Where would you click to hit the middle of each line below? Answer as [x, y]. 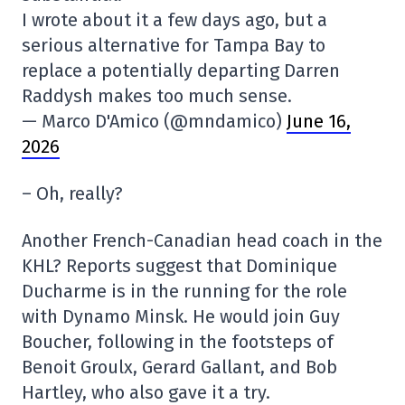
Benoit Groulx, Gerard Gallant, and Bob [179, 367]
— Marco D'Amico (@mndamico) [154, 122]
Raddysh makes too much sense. [157, 96]
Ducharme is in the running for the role [184, 292]
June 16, [319, 122]
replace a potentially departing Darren [181, 71]
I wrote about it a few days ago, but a [174, 20]
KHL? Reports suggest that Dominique [179, 266]
